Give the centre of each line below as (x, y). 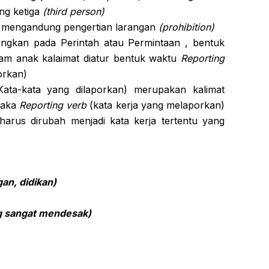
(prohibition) (185, 27)
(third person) (74, 11)
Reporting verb (53, 105)
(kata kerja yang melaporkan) (156, 105)
